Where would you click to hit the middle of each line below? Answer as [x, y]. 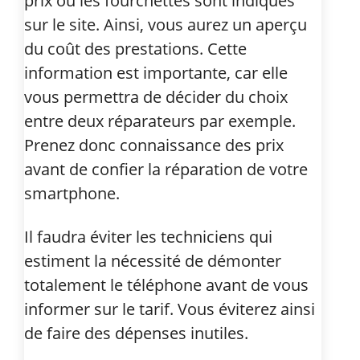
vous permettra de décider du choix [156, 96]
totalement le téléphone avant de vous [166, 284]
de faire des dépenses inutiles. [136, 333]
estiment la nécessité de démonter [153, 260]
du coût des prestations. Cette [135, 48]
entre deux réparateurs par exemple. [160, 121]
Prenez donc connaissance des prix [154, 145]
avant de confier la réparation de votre [166, 169]
